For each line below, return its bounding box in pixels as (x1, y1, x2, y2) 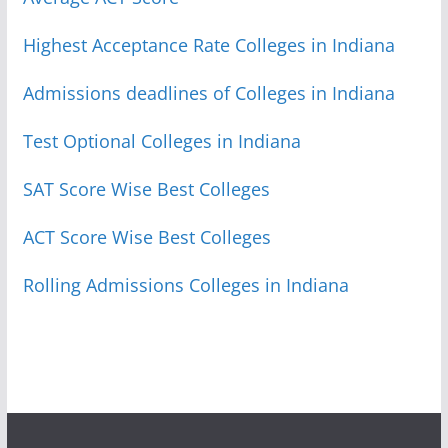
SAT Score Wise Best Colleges (22, 176, 270, 201)
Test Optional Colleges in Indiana (22, 128, 301, 153)
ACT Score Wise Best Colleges (22, 224, 271, 249)
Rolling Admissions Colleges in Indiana (22, 272, 349, 297)
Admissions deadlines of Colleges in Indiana (22, 80, 395, 105)
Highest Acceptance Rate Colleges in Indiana (22, 32, 395, 57)
